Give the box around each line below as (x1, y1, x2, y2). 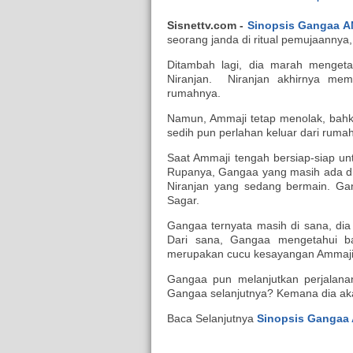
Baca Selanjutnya (167, 312, 257, 325)
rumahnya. (167, 87, 224, 100)
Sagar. (167, 194, 203, 207)
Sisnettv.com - (167, 19, 247, 32)
